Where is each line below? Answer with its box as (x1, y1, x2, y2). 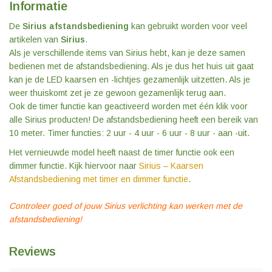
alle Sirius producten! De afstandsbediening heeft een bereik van (9, 115, 258, 125)
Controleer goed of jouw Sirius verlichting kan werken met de (9, 201, 242, 211)
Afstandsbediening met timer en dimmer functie (9, 174, 188, 185)
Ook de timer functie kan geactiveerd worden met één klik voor (9, 101, 248, 112)
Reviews (9, 245, 56, 259)
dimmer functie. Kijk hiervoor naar (9, 161, 139, 171)
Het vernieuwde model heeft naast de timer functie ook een (9, 148, 234, 158)
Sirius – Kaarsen (139, 161, 203, 171)
